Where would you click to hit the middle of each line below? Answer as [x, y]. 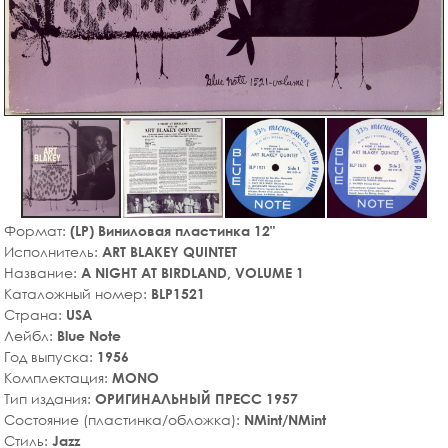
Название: [42, 272]
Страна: [35, 314]
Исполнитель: [53, 251]
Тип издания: [49, 398]
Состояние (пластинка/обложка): [124, 419]
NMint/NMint [285, 419]
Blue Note [89, 335]
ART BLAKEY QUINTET [169, 251]
